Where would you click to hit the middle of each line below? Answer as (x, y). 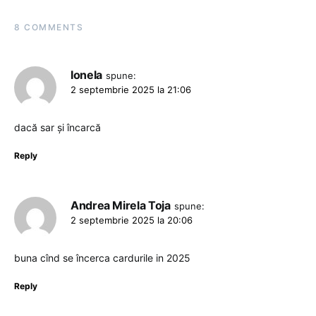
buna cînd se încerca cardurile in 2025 (102, 258)
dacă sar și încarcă (57, 128)
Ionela (86, 75)
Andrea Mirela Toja (121, 206)
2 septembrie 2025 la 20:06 (132, 220)
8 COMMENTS (49, 28)
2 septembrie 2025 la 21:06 (131, 90)
